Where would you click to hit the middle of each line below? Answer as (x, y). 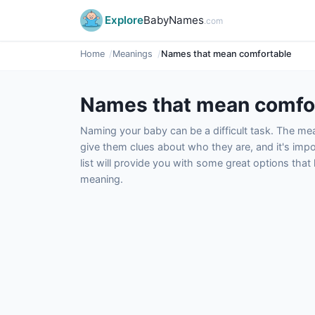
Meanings (133, 54)
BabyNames (174, 20)
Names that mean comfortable (226, 54)
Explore (124, 20)
